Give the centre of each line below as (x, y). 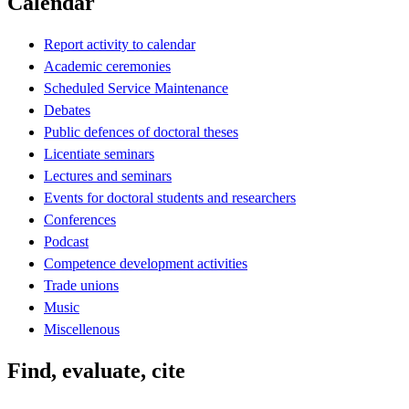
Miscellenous (82, 329)
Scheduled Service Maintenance (136, 88)
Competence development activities (146, 263)
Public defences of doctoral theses (141, 131)
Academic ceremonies (107, 66)
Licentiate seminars (99, 153)
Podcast (66, 241)
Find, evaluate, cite (96, 370)
